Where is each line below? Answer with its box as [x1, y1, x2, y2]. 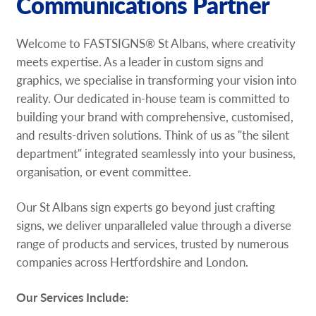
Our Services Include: [16, 288, 129, 306]
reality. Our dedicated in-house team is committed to [16, 90, 291, 107]
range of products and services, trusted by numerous [16, 235, 289, 253]
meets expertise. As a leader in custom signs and [16, 53, 265, 71]
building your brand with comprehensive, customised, [16, 108, 294, 126]
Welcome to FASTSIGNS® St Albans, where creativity [16, 35, 296, 52]
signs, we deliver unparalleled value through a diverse [16, 217, 292, 234]
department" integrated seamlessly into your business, [16, 145, 296, 162]
